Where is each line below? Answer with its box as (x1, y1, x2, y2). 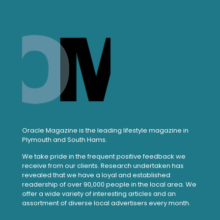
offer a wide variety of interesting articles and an (22, 189, 176, 198)
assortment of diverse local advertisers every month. (22, 198, 191, 208)
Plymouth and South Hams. (22, 135, 107, 144)
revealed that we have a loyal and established (22, 170, 170, 180)
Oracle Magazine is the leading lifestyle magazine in (22, 125, 189, 135)
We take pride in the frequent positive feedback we (22, 151, 186, 161)
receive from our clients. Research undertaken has (22, 161, 184, 170)
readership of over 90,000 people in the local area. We (22, 179, 196, 189)
